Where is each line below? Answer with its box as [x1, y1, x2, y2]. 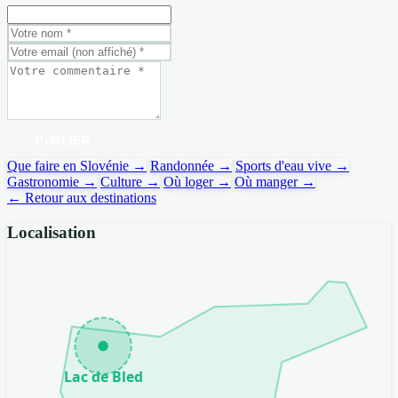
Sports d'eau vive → [235, 158, 349, 174]
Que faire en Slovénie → [7, 158, 147, 174]
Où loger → [163, 174, 231, 190]
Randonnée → [150, 158, 232, 174]
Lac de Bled [63, 366, 143, 386]
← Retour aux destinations [7, 190, 156, 206]
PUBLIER [36, 134, 91, 148]
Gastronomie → [7, 174, 97, 190]
